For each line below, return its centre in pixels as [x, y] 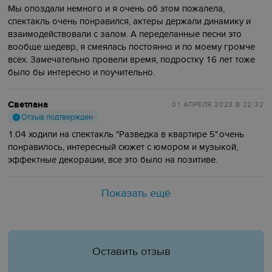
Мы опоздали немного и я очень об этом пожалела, [117, 9]
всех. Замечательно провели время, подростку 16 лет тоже [132, 60]
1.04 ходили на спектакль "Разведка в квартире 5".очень [126, 134]
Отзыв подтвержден [57, 117]
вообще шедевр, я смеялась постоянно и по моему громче [132, 47]
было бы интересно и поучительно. [82, 73]
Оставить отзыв [131, 252]
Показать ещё [136, 194]
